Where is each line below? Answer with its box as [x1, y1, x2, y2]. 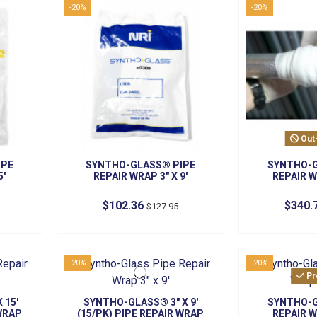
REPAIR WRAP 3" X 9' [93, 170, 188, 182]
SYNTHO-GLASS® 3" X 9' [83, 296, 198, 309]
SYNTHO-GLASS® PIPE [86, 158, 196, 171]
